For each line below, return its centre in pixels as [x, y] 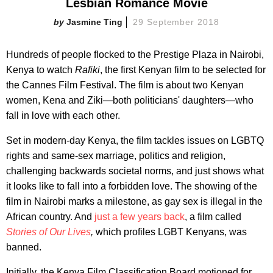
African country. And [49, 216]
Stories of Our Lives [48, 232]
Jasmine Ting [94, 22]
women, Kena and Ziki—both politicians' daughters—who [130, 100]
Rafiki [87, 69]
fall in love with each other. [63, 115]
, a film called [213, 216]
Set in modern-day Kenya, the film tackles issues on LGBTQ [135, 140]
